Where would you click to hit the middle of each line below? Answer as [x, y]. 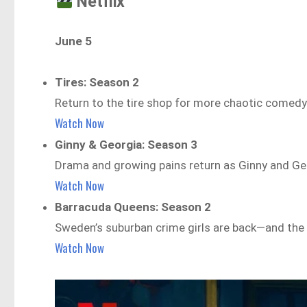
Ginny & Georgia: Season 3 [126, 144]
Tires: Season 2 [97, 82]
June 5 [74, 41]
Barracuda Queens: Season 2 [133, 207]
